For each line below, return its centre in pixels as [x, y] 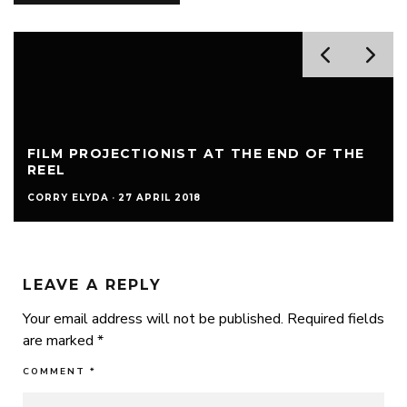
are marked [60, 341]
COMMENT [56, 372]
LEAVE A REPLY [92, 285]
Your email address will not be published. [153, 319]
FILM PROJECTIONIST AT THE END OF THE [196, 154]
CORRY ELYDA [68, 198]
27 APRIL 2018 [159, 198]
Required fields [336, 319]
